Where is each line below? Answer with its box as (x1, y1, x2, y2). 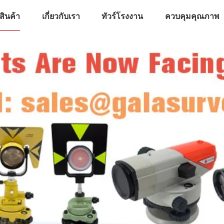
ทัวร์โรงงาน (101, 12, 143, 20)
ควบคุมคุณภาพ (165, 12, 220, 20)
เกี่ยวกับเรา (41, 12, 80, 20)
